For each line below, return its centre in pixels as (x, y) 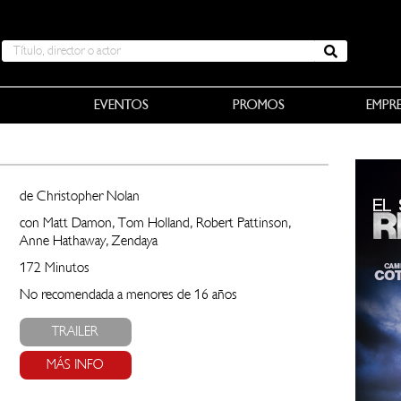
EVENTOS (121, 105)
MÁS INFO (76, 365)
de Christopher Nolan (79, 196)
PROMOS (258, 105)
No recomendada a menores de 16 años (128, 295)
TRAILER (76, 332)
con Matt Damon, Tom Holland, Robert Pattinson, (155, 223)
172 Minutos (54, 268)
